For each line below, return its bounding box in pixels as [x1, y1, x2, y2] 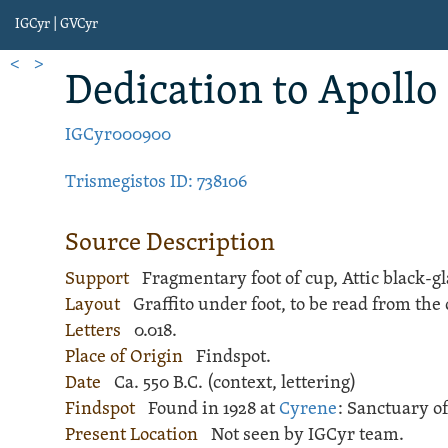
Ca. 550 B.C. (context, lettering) [113, 372, 356, 395]
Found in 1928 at [147, 398, 279, 421]
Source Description [65, 228, 276, 259]
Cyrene [278, 398, 337, 421]
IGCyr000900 [65, 124, 172, 147]
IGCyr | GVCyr [15, 16, 98, 33]
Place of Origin [65, 346, 184, 369]
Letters [65, 320, 122, 343]
